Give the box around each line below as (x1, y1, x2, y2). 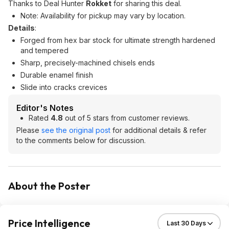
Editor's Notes (16, 103, 74, 113)
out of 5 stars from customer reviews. (63, 113, 190, 122)
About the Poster (8, 179, 90, 192)
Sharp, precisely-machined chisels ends (20, 58, 155, 67)
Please (16, 126, 41, 134)
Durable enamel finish (20, 71, 93, 79)
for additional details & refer (110, 126, 207, 134)
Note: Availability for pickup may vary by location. (20, 11, 186, 20)
